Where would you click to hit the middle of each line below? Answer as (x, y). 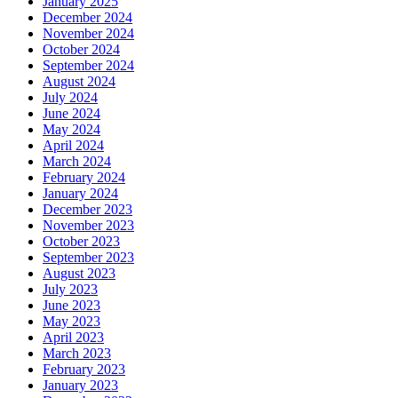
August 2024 (79, 82)
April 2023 (73, 338)
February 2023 (84, 370)
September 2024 (88, 66)
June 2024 (72, 114)
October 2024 (81, 50)
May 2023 (72, 322)
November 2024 (88, 34)
